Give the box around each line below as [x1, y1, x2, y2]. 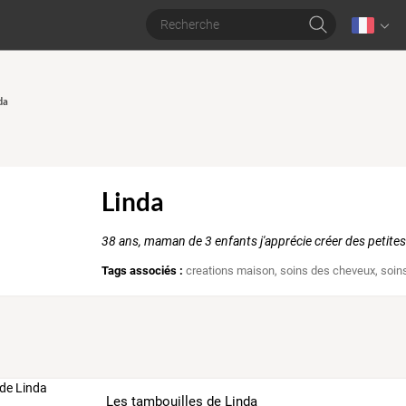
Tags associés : [101, 264, 184, 278]
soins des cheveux [280, 264, 376, 278]
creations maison [186, 264, 275, 278]
